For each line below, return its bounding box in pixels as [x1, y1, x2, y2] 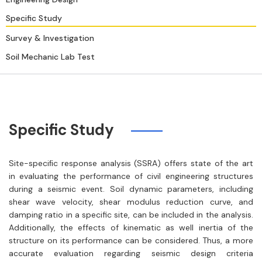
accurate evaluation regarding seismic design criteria [9, 248, 253, 258]
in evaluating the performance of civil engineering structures [9, 171, 253, 181]
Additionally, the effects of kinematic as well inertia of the [9, 222, 253, 233]
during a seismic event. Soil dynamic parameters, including [9, 184, 253, 194]
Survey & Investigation [6, 33, 94, 43]
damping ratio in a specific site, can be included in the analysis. [9, 209, 253, 220]
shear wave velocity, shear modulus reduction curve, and [9, 196, 253, 207]
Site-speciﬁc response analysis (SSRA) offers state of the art [9, 158, 253, 168]
